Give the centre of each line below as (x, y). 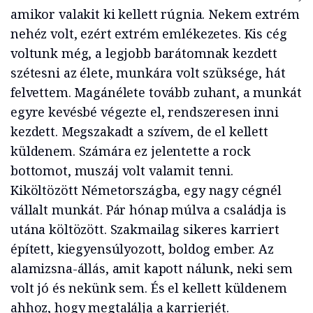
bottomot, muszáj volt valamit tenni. (122, 171)
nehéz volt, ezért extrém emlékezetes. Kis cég (149, 34)
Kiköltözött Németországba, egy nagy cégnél (146, 190)
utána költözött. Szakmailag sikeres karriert (145, 230)
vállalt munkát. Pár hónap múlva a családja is (148, 210)
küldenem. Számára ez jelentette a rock (131, 151)
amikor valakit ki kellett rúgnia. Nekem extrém (155, 14)
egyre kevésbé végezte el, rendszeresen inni (145, 112)
